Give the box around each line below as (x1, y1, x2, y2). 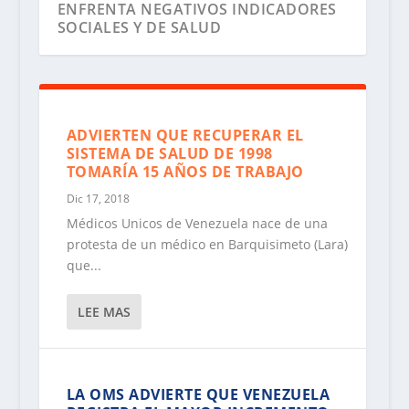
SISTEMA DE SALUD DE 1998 (66, 143, 273, 164)
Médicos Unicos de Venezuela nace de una (66, 215, 328, 233)
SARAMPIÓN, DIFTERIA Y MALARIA (57, 301, 312, 322)
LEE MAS (77, 303, 131, 321)
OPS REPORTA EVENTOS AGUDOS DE (57, 265, 329, 286)
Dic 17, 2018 (66, 191, 130, 207)
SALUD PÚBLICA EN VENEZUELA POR (57, 283, 330, 304)
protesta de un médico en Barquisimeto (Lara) (66, 236, 348, 254)
